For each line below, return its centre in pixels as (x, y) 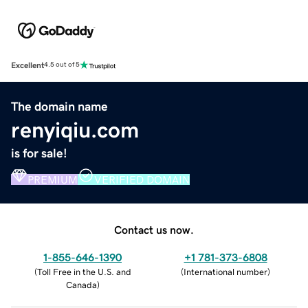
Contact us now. (154, 229)
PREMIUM (53, 179)
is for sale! (39, 153)
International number (225, 272)
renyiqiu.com (75, 130)
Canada (81, 285)
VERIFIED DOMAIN (142, 179)
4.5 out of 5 (62, 65)
